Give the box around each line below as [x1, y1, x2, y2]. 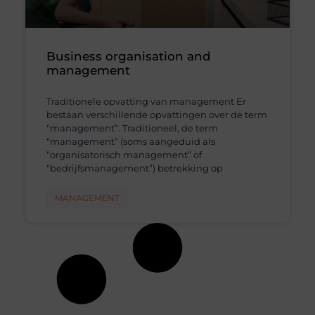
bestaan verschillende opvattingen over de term [46, 109, 267, 121]
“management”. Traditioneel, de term [46, 122, 218, 134]
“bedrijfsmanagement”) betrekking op [46, 162, 223, 174]
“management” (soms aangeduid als [46, 136, 215, 148]
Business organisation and [46, 49, 211, 64]
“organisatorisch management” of [46, 149, 202, 161]
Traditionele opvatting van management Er [46, 96, 246, 108]
